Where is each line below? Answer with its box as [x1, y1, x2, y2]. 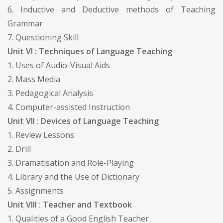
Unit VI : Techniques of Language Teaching [7, 45, 172, 57]
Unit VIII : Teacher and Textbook [7, 199, 132, 210]
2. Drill [7, 143, 31, 154]
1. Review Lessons [7, 129, 74, 140]
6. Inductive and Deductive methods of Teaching [7, 3, 216, 15]
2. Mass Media [7, 73, 60, 85]
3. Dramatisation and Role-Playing [7, 157, 134, 168]
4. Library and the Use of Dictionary [7, 171, 139, 182]
